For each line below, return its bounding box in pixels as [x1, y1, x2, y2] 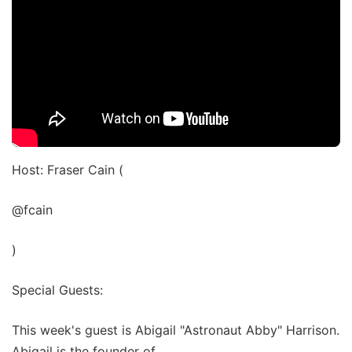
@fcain [12, 202, 53, 218]
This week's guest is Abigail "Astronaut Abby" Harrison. [12, 322, 339, 339]
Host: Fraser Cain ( [12, 162, 123, 178]
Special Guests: [12, 282, 103, 299]
